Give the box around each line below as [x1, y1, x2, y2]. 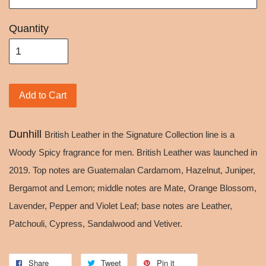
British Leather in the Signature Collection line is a [45, 129, 235, 140]
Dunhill [9, 128, 45, 140]
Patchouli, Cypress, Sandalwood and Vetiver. [9, 218, 182, 229]
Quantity [9, 22, 49, 34]
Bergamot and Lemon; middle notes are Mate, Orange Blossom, [9, 183, 256, 193]
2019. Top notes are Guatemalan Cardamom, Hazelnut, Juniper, [9, 165, 255, 175]
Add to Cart [19, 90, 66, 100]
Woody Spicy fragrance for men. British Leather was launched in [9, 147, 257, 157]
